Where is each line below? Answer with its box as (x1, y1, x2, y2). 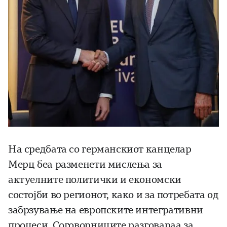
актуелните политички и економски (8, 174, 181, 186)
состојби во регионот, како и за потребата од (8, 189, 219, 201)
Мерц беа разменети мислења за (8, 159, 162, 171)
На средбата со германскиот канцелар (8, 143, 192, 156)
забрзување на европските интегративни (8, 204, 203, 216)
